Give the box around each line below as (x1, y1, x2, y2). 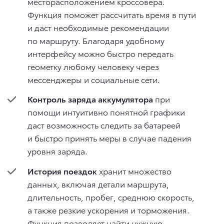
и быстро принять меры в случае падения (27, 132, 191, 144)
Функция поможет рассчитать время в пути (27, 8, 196, 20)
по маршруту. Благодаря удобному (27, 34, 164, 46)
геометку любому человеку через (27, 60, 159, 72)
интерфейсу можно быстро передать (27, 47, 173, 59)
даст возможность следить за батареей (27, 119, 180, 131)
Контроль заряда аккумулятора (27, 93, 153, 105)
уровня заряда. (27, 145, 87, 157)
